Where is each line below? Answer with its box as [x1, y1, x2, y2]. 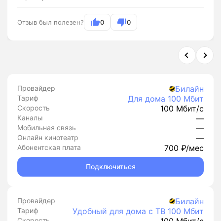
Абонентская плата [17, 143, 81, 151]
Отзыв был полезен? [17, 18, 84, 26]
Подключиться [85, 162, 136, 171]
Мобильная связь [17, 123, 76, 132]
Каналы [17, 113, 43, 122]
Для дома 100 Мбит [128, 94, 204, 104]
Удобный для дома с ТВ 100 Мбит [73, 206, 204, 216]
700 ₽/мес [164, 143, 204, 153]
